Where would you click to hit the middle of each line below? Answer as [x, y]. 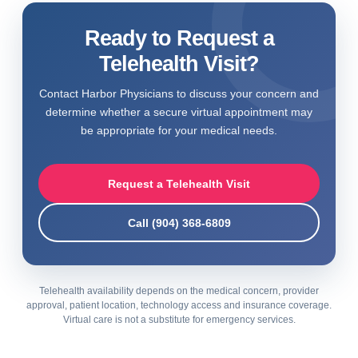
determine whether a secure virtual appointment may [179, 112]
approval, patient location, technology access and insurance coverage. [179, 305]
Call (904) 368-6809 [179, 223]
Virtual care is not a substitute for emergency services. [179, 320]
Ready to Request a [179, 38]
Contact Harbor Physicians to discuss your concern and [179, 93]
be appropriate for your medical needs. [179, 130]
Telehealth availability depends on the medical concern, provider [179, 291]
